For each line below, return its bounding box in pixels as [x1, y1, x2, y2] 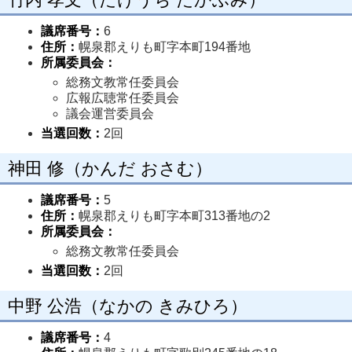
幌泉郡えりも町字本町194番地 [79, 40, 251, 53]
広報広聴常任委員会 [66, 91, 182, 104]
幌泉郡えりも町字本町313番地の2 [79, 209, 270, 222]
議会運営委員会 [66, 107, 154, 120]
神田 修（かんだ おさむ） [8, 159, 212, 178]
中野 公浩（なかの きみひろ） [8, 296, 247, 316]
